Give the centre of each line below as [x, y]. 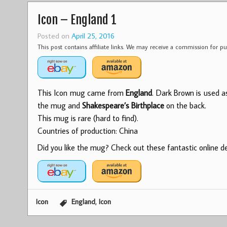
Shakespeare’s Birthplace [123, 106]
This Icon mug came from [82, 93]
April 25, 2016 [93, 36]
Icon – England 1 [77, 20]
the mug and [60, 106]
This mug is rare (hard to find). [88, 118]
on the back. [185, 106]
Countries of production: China [87, 131]
